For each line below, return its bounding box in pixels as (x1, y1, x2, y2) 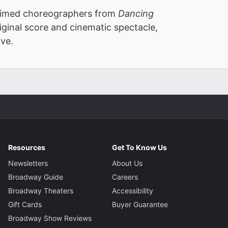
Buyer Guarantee (111, 199, 168, 209)
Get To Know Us (111, 142, 167, 152)
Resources (8, 142, 46, 152)
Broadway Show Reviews (8, 213, 92, 222)
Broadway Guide (8, 172, 64, 181)
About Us (111, 158, 142, 167)
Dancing (118, 8, 154, 19)
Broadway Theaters (8, 186, 74, 195)
